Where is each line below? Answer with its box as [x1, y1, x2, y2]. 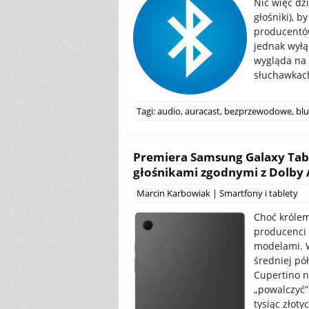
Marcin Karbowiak [137, 187, 210, 199]
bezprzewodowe [224, 105, 292, 117]
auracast [185, 105, 220, 117]
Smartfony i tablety [219, 187, 298, 199]
